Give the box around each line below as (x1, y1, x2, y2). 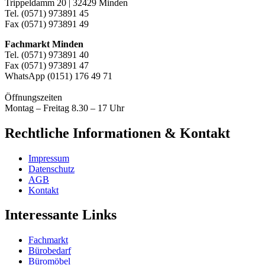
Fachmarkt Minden (5, 38, 83, 49)
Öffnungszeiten (5, 92, 62, 102)
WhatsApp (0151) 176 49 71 (5, 70, 112, 81)
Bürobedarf (28, 245, 71, 256)
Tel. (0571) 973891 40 (5, 49, 89, 60)
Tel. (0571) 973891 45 (5, 8, 89, 18)
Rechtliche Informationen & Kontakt (5, 125, 230, 141)
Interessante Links (5, 207, 117, 223)
